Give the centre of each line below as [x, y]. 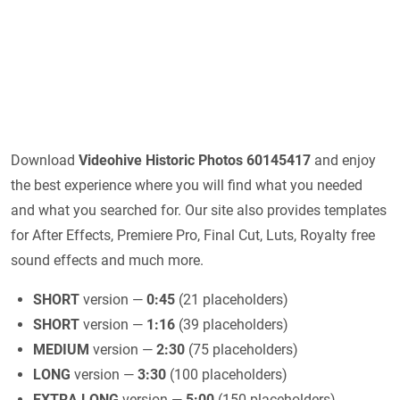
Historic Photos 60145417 [230, 161]
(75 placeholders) [242, 350]
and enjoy [345, 161]
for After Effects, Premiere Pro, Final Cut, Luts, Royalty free [193, 236]
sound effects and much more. [107, 261]
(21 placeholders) [232, 300]
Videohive [110, 161]
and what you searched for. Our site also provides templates [199, 211]
